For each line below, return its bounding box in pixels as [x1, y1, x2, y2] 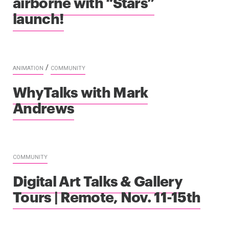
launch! [13, 8, 64, 28]
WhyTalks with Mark [13, 81, 148, 101]
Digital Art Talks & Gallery [13, 170, 183, 190]
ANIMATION [13, 64, 43, 72]
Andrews [13, 97, 75, 117]
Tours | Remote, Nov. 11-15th [13, 186, 201, 206]
